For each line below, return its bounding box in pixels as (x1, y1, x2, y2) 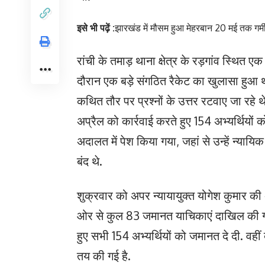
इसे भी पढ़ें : (77, 22, 115, 34)
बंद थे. (77, 153, 102, 169)
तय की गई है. (77, 248, 131, 263)
